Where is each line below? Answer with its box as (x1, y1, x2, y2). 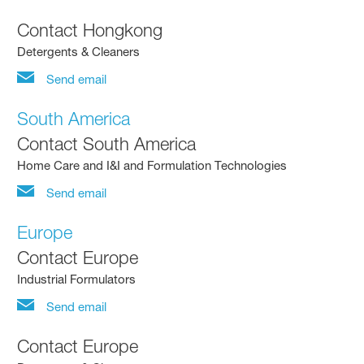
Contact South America (17, 132, 197, 154)
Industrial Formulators (17, 271, 136, 287)
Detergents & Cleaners (17, 43, 141, 59)
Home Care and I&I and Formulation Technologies (17, 157, 288, 173)
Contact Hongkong (17, 19, 163, 41)
